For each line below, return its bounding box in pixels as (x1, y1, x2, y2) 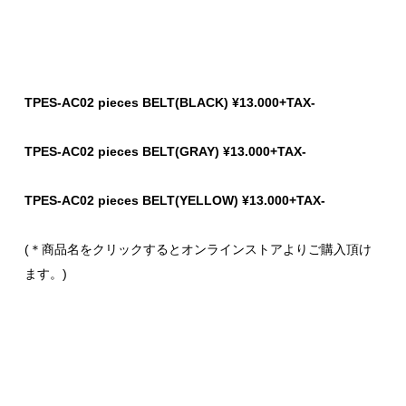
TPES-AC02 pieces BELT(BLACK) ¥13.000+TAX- (24, 94, 315, 110)
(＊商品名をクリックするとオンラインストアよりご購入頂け (24, 241, 372, 256)
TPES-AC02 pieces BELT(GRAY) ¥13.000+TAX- (24, 143, 306, 159)
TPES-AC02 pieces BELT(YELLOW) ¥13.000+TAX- (24, 192, 325, 208)
